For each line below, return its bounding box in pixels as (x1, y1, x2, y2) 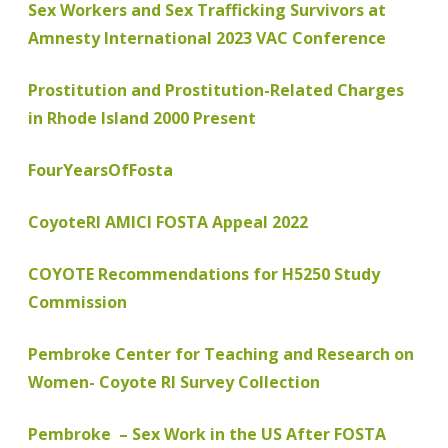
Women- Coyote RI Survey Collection (28, 371, 320, 394)
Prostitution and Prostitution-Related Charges (28, 79, 404, 102)
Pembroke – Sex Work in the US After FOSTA (28, 423, 386, 446)
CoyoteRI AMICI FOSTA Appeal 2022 (28, 211, 308, 234)
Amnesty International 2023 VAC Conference (28, 27, 386, 50)
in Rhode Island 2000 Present (28, 107, 256, 130)
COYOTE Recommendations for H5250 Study (28, 263, 380, 286)
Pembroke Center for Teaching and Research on (28, 343, 414, 366)
